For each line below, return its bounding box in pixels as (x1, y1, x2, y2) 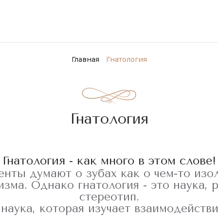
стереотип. (79, 190, 139, 203)
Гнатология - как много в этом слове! (2, 154, 216, 167)
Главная (71, 55, 99, 64)
